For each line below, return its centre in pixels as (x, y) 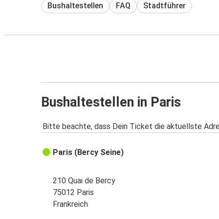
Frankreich (71, 204)
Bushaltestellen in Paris (111, 102)
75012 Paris (74, 193)
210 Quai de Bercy (84, 181)
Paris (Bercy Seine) (88, 153)
